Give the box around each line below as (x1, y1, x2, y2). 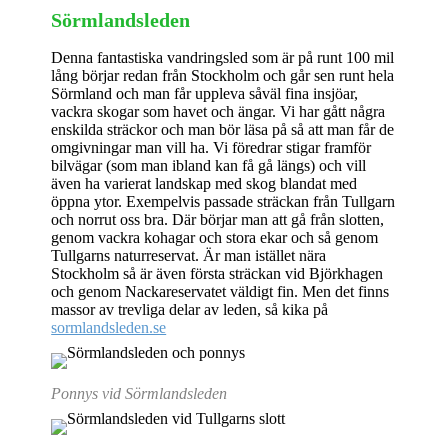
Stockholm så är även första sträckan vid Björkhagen (51, 264, 384, 282)
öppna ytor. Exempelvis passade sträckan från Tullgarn (51, 192, 396, 210)
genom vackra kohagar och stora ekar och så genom (51, 228, 379, 246)
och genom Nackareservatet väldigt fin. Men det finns (51, 282, 390, 300)
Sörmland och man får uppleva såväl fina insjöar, (51, 84, 359, 102)
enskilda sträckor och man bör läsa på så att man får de (51, 120, 395, 138)
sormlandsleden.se (51, 318, 167, 336)
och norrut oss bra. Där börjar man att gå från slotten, (51, 210, 385, 228)
